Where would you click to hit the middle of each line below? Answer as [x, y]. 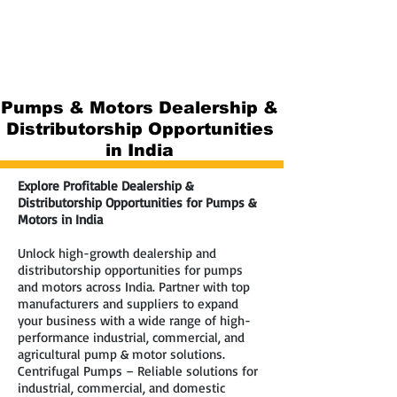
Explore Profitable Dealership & [105, 186]
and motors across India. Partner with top [134, 287]
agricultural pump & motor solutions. [121, 354]
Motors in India [60, 219]
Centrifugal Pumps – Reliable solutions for [138, 371]
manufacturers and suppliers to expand [128, 304]
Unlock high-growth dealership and [117, 253]
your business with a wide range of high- [134, 320]
